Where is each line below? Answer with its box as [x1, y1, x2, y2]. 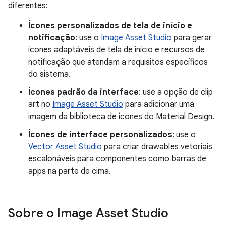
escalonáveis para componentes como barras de [28, 154, 206, 164]
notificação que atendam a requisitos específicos [28, 57, 208, 67]
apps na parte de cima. [28, 166, 111, 176]
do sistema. [28, 69, 71, 79]
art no [28, 99, 52, 109]
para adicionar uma [123, 99, 194, 109]
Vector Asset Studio [28, 142, 102, 152]
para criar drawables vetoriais [102, 142, 212, 152]
